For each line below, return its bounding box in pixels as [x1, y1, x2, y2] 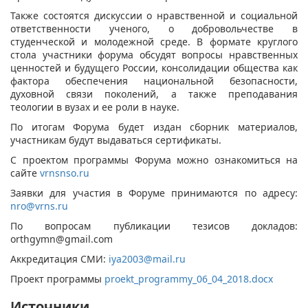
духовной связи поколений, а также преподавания [10, 87, 298, 100]
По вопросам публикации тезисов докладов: [10, 219, 298, 232]
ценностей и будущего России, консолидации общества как [10, 60, 298, 74]
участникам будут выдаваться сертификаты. [10, 133, 221, 146]
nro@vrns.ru [10, 199, 68, 212]
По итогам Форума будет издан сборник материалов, [10, 120, 298, 133]
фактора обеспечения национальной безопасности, [10, 74, 298, 87]
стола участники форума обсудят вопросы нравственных [10, 47, 298, 61]
